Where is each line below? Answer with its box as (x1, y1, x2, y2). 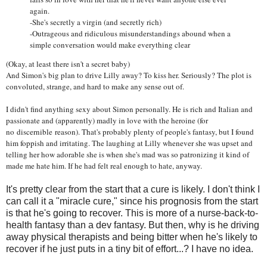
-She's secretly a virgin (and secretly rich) (30, 17, 162, 28)
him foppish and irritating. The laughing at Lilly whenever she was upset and (6, 138, 253, 149)
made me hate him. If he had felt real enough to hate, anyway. (6, 160, 202, 172)
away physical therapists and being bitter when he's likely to (6, 232, 257, 243)
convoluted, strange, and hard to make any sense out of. (6, 81, 187, 92)
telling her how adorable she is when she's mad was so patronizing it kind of (6, 149, 249, 160)
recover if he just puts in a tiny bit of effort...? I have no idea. (6, 244, 253, 254)
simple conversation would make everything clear (30, 39, 190, 51)
